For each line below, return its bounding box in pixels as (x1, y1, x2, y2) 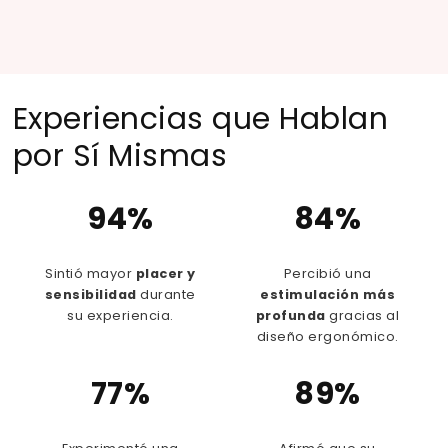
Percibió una (283, 264, 372, 282)
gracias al (325, 306, 400, 324)
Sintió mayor (45, 264, 136, 282)
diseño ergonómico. (256, 327, 399, 345)
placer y (135, 264, 196, 282)
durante (136, 285, 196, 303)
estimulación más (260, 285, 396, 303)
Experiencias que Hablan (12, 98, 389, 141)
